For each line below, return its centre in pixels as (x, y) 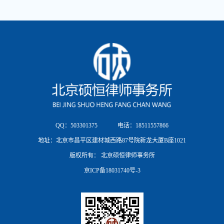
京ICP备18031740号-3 (112, 170)
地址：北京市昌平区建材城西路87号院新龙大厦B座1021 (112, 140)
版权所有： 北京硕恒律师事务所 (112, 155)
